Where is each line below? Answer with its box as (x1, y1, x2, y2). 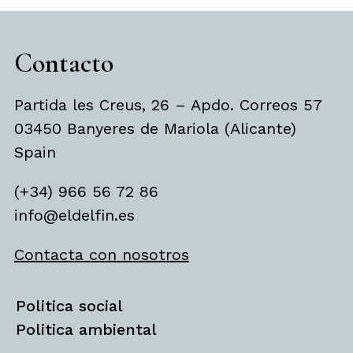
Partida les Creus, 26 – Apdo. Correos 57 (14, 95, 322, 115)
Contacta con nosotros (14, 245, 189, 265)
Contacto (14, 47, 113, 80)
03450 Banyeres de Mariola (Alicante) (14, 119, 296, 139)
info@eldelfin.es (14, 206, 135, 225)
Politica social (16, 295, 123, 315)
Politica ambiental (16, 319, 157, 339)
